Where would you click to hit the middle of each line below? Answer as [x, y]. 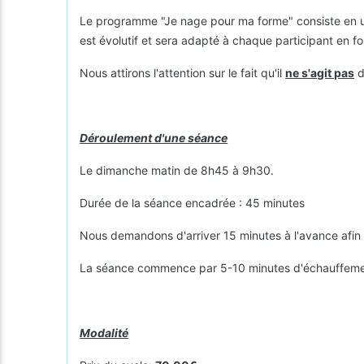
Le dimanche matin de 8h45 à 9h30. [177, 170]
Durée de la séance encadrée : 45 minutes [193, 202]
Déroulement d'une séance [154, 137]
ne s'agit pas [320, 72]
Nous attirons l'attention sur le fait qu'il [183, 72]
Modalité [104, 332]
